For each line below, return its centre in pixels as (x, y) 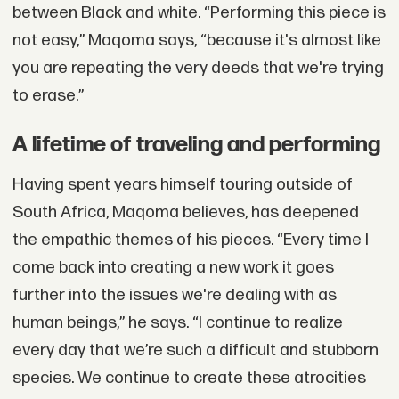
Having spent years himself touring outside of (182, 185)
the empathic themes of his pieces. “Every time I (190, 240)
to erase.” (48, 95)
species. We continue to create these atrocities (189, 379)
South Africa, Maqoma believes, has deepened (185, 213)
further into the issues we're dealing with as (174, 296)
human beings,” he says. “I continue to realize (177, 323)
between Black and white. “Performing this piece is (199, 12)
